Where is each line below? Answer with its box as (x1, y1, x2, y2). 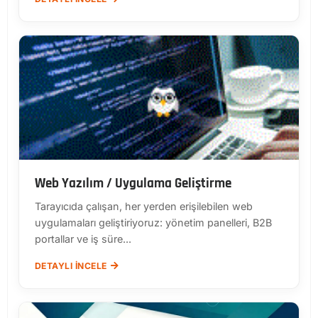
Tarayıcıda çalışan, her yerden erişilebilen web (35, 200, 253, 213)
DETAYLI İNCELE (35, 261, 107, 272)
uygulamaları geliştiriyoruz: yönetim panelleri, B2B (35, 216, 272, 229)
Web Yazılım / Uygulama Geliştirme (35, 175, 231, 193)
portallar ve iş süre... (35, 233, 131, 246)
